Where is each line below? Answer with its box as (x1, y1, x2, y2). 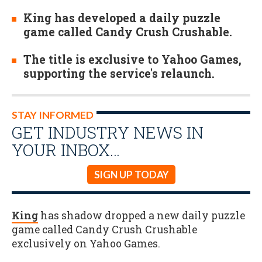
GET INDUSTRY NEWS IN (12, 121, 204, 144)
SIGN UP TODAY (94, 168, 168, 181)
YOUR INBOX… (12, 139, 120, 161)
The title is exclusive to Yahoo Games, (23, 52, 242, 67)
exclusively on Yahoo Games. (12, 236, 160, 250)
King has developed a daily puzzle (23, 11, 220, 25)
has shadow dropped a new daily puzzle (38, 208, 245, 222)
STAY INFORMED (12, 109, 94, 122)
